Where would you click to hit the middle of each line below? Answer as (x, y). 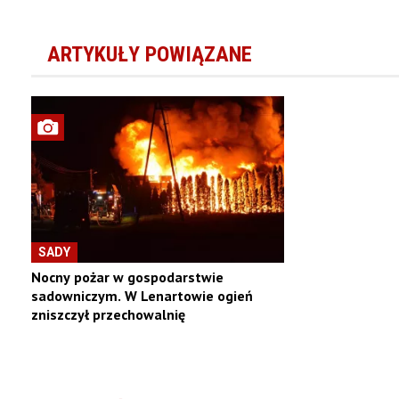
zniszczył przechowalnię (108, 314)
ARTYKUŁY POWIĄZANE (149, 55)
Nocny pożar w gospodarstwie (127, 277)
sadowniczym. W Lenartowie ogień (142, 295)
